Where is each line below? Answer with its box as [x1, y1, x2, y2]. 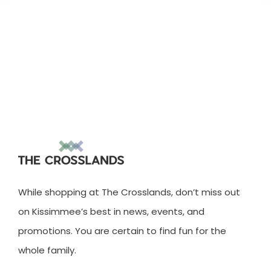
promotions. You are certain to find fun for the [18, 224, 226, 238]
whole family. [18, 244, 76, 257]
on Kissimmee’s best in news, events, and [18, 205, 204, 218]
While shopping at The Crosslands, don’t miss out [18, 186, 240, 199]
